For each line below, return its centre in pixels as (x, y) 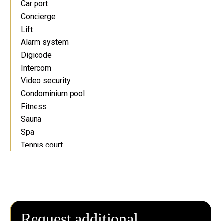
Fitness (34, 106)
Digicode (36, 55)
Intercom (36, 68)
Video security (46, 81)
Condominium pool (53, 93)
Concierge (38, 17)
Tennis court (42, 145)
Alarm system (45, 42)
